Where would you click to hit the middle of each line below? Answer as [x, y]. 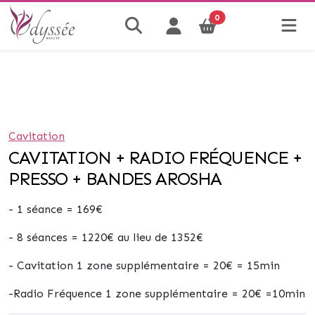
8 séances [42, 237]
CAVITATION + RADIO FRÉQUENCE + [155, 158]
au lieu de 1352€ [159, 237]
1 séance [38, 209]
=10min [283, 294]
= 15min [256, 265]
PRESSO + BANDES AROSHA [115, 179]
